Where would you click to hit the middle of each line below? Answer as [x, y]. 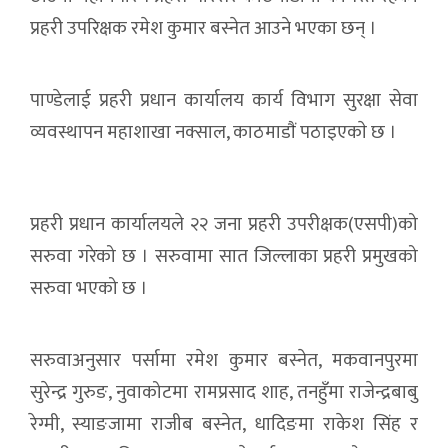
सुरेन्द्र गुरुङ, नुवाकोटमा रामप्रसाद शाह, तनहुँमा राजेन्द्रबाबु [224, 392]
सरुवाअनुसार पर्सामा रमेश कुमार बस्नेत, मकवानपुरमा [224, 360]
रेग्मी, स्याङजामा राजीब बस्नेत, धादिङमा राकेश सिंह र [224, 424]
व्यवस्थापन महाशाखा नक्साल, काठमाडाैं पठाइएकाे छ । [213, 132]
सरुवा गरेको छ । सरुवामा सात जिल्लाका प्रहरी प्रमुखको [224, 256]
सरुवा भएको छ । [89, 288]
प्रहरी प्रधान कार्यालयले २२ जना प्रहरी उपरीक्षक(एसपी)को [224, 224]
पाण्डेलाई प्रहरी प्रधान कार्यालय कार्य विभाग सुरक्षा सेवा [224, 100]
